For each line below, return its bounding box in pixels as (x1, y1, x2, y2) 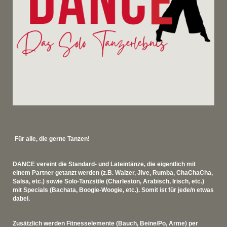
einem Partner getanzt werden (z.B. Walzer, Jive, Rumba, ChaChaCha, (13, 169, 213, 176)
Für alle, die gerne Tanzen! (15, 135, 91, 143)
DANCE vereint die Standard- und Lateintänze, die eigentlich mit (13, 160, 196, 168)
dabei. (13, 195, 31, 202)
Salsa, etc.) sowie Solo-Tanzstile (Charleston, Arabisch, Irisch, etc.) (13, 177, 204, 185)
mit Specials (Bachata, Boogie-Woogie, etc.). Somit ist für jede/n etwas (13, 186, 214, 194)
